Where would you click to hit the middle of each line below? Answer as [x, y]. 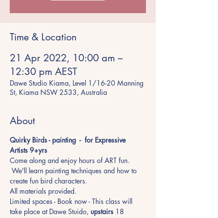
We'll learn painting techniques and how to [74, 171]
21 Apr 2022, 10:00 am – [66, 58]
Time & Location [43, 37]
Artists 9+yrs [29, 150]
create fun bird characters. [49, 181]
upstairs [102, 211]
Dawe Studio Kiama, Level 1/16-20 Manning [77, 83]
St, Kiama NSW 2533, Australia [58, 92]
